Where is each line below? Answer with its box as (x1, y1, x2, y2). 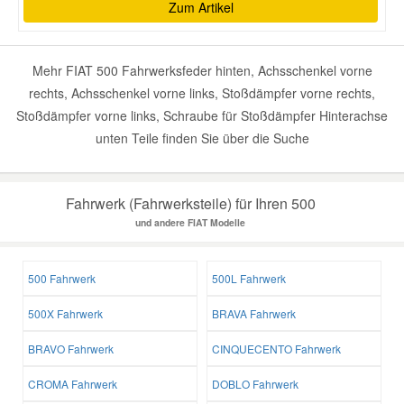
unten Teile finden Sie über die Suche (95, 129, 309, 148)
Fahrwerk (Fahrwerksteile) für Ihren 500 (65, 193, 316, 215)
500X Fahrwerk (28, 306, 103, 322)
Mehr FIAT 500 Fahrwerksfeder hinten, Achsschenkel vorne (32, 61, 372, 80)
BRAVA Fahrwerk (212, 306, 296, 322)
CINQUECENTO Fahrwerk (212, 341, 341, 357)
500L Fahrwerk (212, 271, 286, 287)
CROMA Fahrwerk (28, 376, 117, 392)
